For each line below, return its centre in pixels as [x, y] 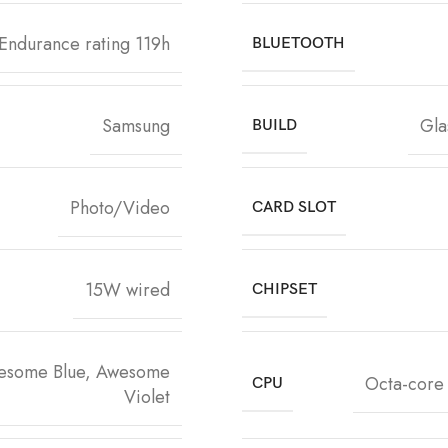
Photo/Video [120, 207]
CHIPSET [284, 289]
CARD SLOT [294, 207]
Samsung [136, 125]
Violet [147, 396]
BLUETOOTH [298, 43]
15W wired [127, 289]
